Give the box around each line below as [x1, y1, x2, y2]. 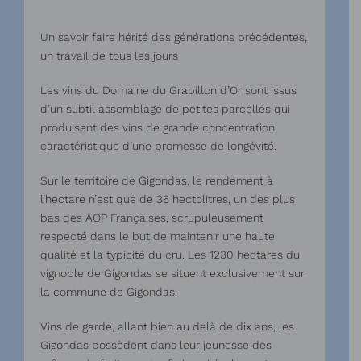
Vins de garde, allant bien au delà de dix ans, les [40, 320, 294, 333]
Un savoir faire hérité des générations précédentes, [40, 31, 307, 44]
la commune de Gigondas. [40, 285, 177, 298]
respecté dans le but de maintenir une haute [40, 230, 275, 243]
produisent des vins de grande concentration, [40, 121, 277, 134]
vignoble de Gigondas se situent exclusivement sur [40, 267, 305, 280]
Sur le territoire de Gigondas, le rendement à [40, 174, 273, 187]
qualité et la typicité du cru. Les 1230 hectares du [40, 248, 300, 261]
